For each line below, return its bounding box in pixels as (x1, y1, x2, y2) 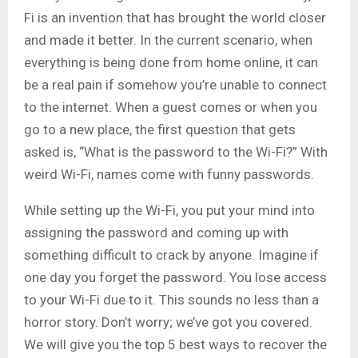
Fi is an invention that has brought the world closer (24, 10, 326, 26)
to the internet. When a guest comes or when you (24, 99, 317, 116)
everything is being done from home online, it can (24, 54, 318, 71)
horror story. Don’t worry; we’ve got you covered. (24, 314, 312, 331)
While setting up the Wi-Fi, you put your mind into (24, 202, 315, 219)
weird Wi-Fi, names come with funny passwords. (24, 166, 317, 183)
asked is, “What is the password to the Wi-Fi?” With (24, 144, 328, 161)
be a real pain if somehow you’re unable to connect (24, 77, 327, 93)
